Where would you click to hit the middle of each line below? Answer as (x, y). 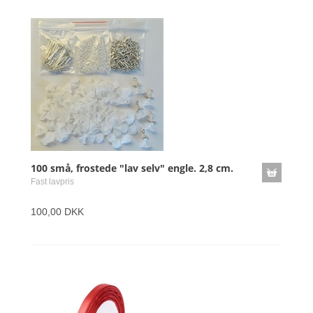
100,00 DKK (57, 212)
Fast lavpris (52, 182)
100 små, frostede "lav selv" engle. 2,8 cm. (132, 168)
